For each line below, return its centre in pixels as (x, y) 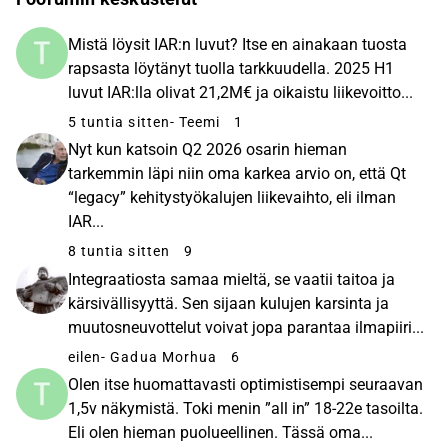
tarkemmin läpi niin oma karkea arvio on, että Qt (237, 174)
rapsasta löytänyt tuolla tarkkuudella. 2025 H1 (231, 68)
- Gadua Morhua (159, 356)
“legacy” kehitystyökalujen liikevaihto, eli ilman (232, 198)
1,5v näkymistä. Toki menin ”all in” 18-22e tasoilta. (245, 409)
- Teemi (195, 121)
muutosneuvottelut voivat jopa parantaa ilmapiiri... (246, 327)
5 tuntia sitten (119, 121)
